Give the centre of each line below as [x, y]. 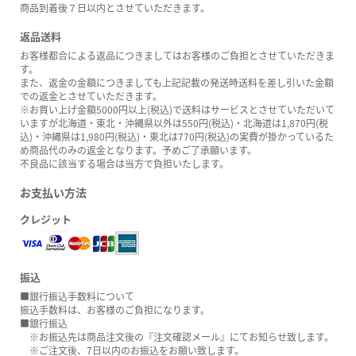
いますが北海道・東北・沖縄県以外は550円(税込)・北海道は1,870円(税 [174, 123]
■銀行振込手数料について [77, 296]
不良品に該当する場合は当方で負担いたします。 [124, 164]
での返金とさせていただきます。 [91, 96]
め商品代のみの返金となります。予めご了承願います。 [138, 150]
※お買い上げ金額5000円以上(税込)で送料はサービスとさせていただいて [177, 110]
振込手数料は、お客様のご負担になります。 [115, 310]
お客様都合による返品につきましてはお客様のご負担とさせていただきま [177, 56]
